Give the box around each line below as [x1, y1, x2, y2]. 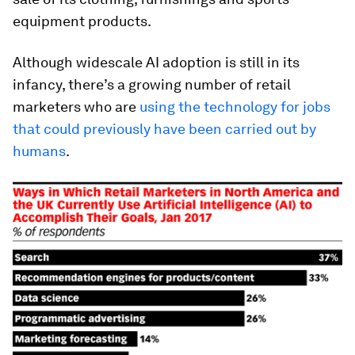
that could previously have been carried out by [13, 120, 316, 137]
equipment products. [13, 13, 151, 29]
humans [13, 143, 66, 159]
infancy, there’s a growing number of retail [13, 76, 291, 93]
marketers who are [13, 98, 139, 115]
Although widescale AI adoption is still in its [13, 54, 300, 71]
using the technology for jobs [139, 98, 330, 115]
